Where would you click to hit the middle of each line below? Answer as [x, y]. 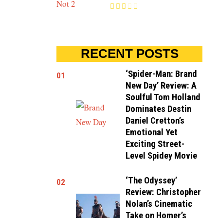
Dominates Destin [159, 109]
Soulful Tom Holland [163, 97]
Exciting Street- [155, 144]
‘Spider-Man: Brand [162, 74]
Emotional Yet [152, 132]
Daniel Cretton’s [155, 121]
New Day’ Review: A [161, 86]
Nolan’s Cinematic [159, 204]
